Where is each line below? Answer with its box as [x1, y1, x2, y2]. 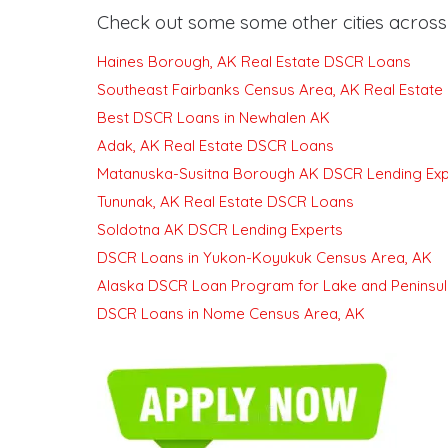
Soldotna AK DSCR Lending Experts [97, 220, 343, 239]
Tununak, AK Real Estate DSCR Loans [97, 192, 354, 211]
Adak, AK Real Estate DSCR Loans [97, 136, 334, 155]
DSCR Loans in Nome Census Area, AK [97, 304, 365, 323]
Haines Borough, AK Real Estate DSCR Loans [97, 52, 411, 71]
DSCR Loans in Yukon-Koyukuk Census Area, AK [97, 248, 432, 267]
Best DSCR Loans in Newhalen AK [97, 108, 330, 127]
